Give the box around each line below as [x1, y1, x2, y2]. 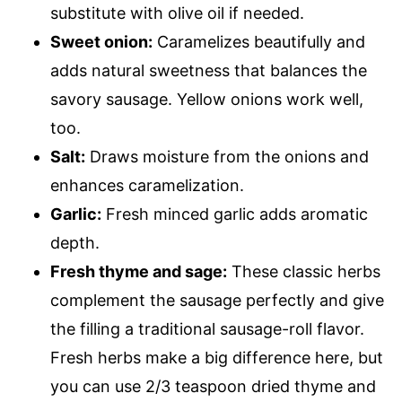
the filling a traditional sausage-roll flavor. [50, 319, 364, 338]
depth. [50, 233, 100, 252]
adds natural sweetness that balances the [50, 61, 367, 80]
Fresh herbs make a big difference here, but [50, 348, 383, 367]
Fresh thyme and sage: [50, 262, 227, 281]
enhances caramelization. [50, 176, 244, 195]
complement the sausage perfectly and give [50, 291, 384, 310]
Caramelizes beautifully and [153, 32, 365, 51]
